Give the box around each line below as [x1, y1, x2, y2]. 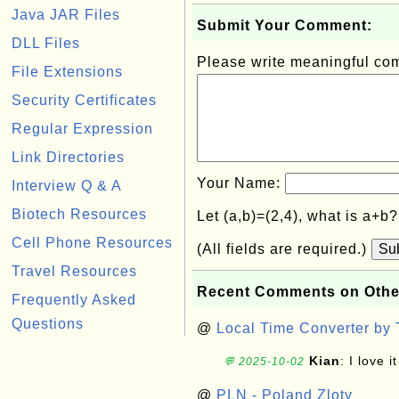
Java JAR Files [12, 7, 120, 22]
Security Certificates [12, 93, 157, 108]
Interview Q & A [12, 178, 122, 193]
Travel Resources [12, 264, 137, 279]
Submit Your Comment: [197, 18, 372, 33]
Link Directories [12, 150, 125, 165]
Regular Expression [12, 121, 153, 136]
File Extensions [12, 64, 123, 79]
